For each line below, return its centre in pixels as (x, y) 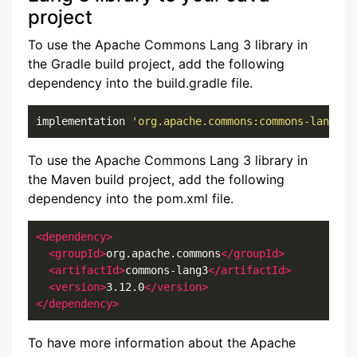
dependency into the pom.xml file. (131, 198)
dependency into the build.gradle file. (140, 83)
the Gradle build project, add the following (156, 64)
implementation (84, 121)
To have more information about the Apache (162, 343)
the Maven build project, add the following (156, 179)
